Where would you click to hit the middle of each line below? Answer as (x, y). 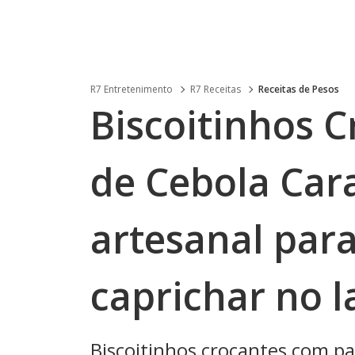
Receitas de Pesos (299, 89)
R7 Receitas (216, 89)
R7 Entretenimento (132, 89)
